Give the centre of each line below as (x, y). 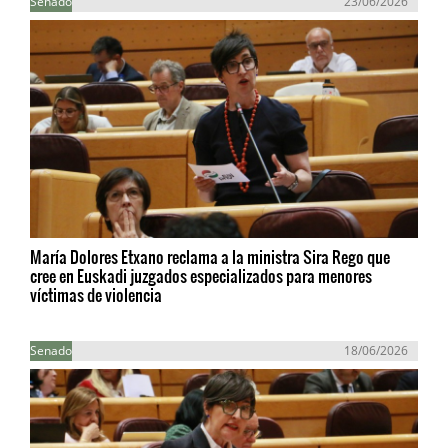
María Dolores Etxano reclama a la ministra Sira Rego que (210, 256)
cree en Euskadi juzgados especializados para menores (201, 275)
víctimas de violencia (96, 294)
